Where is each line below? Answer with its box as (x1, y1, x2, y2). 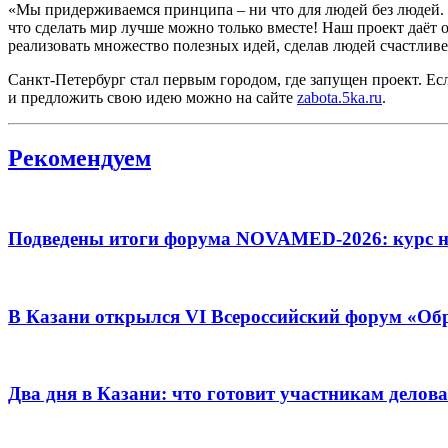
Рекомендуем (8, 144, 151, 171)
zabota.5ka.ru (297, 88, 382, 106)
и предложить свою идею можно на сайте (8, 88, 297, 106)
